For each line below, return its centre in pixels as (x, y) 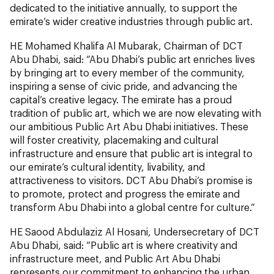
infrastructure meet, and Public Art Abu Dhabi (115, 258)
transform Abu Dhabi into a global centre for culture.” (132, 207)
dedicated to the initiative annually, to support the (124, 7)
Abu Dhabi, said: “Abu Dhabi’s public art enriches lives (132, 59)
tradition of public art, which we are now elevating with (135, 113)
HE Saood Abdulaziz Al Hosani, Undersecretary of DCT (135, 231)
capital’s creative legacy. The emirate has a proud (121, 99)
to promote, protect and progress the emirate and (125, 193)
